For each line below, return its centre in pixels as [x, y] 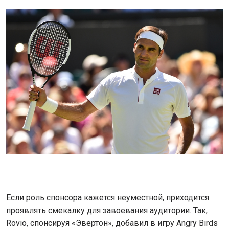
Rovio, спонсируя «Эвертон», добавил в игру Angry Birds [112, 223]
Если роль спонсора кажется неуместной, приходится [108, 197]
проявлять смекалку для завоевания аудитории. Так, [107, 210]
